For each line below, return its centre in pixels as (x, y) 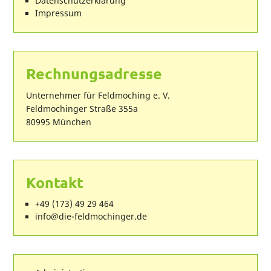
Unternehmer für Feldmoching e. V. (98, 96)
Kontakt (55, 182)
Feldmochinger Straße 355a (82, 109)
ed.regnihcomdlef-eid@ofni (91, 217)
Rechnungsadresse (94, 73)
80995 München (59, 122)
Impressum (59, 14)
